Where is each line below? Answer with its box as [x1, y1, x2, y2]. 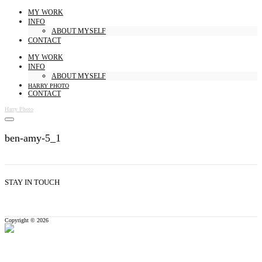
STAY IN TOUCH [5, 177, 60, 187]
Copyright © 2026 [5, 217, 49, 224]
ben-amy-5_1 [5, 132, 61, 144]
